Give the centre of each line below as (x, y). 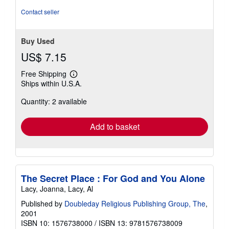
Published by (43, 204)
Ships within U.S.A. (51, 84)
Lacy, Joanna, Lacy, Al (57, 189)
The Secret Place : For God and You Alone (113, 179)
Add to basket (114, 127)
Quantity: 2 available (54, 101)
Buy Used (38, 41)
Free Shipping (44, 74)
